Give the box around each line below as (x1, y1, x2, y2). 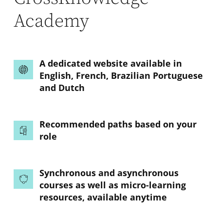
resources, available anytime (39, 191, 167, 203)
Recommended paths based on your (39, 118, 197, 130)
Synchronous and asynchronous (39, 166, 179, 179)
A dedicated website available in (39, 57, 182, 69)
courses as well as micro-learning (39, 179, 186, 191)
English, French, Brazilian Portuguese (39, 69, 203, 81)
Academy (14, 9, 89, 33)
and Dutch (39, 81, 85, 93)
